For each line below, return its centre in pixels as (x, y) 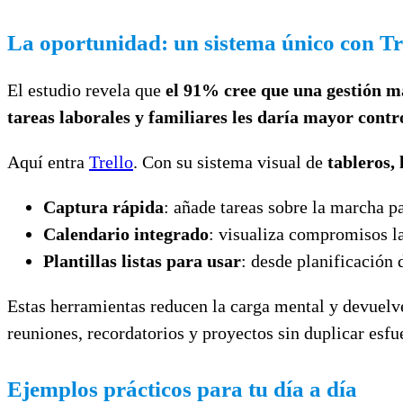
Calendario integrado (126, 233)
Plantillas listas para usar (142, 260)
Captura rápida (103, 206)
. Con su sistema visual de (230, 161)
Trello (111, 161)
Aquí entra (48, 161)
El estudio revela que (86, 90)
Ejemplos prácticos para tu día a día (182, 389)
